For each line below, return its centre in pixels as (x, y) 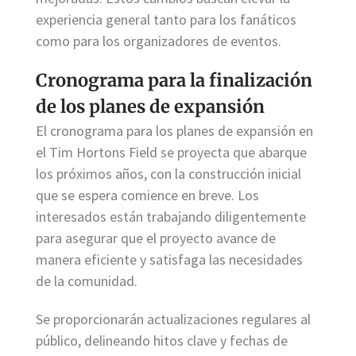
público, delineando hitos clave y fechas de (162, 341)
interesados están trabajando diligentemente (171, 217)
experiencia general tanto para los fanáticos (166, 19)
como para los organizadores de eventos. (159, 41)
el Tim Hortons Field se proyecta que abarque (171, 153)
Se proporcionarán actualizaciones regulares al (173, 319)
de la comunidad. (87, 281)
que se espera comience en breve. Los (147, 195)
